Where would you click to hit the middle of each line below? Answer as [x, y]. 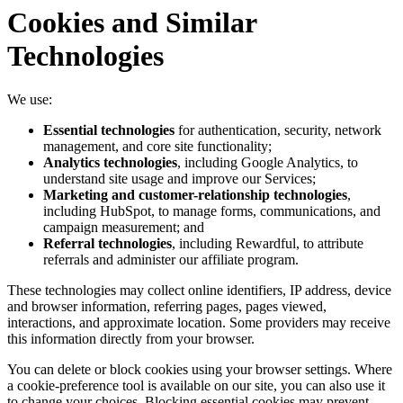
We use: [30, 99]
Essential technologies [109, 130]
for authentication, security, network [278, 130]
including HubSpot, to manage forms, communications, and [212, 210]
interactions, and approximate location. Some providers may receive [199, 322]
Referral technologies [107, 243]
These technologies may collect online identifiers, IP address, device [199, 290]
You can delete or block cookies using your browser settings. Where [200, 369]
